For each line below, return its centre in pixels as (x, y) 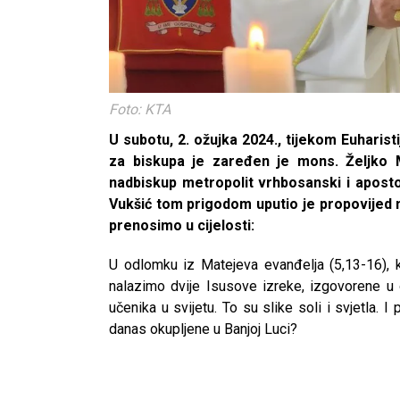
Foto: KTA (140, 109)
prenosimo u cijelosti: (182, 225)
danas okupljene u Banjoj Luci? (203, 329)
